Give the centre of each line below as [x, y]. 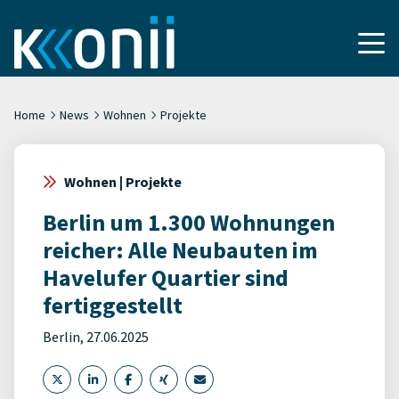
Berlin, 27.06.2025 [96, 337]
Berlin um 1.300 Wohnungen [189, 222]
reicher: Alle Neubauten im [180, 250]
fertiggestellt [113, 305]
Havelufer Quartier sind [166, 277]
